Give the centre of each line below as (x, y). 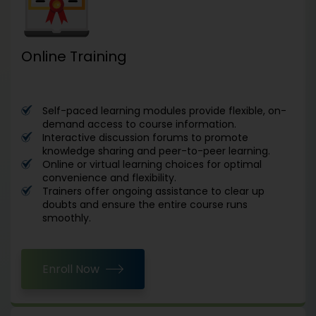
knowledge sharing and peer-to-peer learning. (156, 151)
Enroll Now (71, 269)
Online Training (74, 56)
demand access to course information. (139, 124)
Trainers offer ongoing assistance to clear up (153, 191)
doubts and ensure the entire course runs (145, 204)
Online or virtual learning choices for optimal (152, 164)
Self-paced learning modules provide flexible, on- (164, 110)
